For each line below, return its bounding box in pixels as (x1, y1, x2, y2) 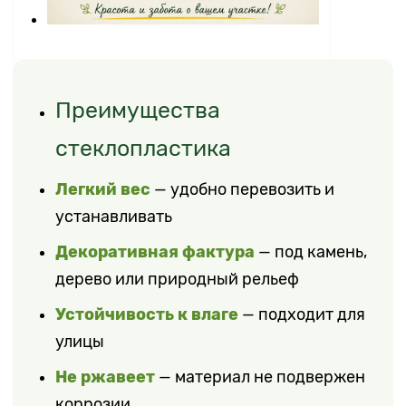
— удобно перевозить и (150, 179, 335, 198)
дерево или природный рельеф (55, 269, 300, 288)
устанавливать (55, 207, 173, 226)
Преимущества (55, 96, 221, 123)
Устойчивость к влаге (55, 304, 239, 324)
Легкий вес (55, 179, 151, 198)
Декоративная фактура (55, 241, 256, 261)
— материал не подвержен (155, 367, 366, 386)
